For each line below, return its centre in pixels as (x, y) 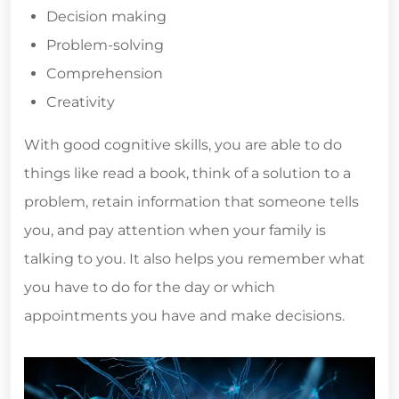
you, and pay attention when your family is (175, 230)
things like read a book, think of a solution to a (187, 173)
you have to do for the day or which (150, 287)
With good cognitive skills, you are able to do (183, 144)
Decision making (106, 16)
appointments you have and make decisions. (184, 315)
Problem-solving (105, 45)
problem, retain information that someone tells (191, 201)
